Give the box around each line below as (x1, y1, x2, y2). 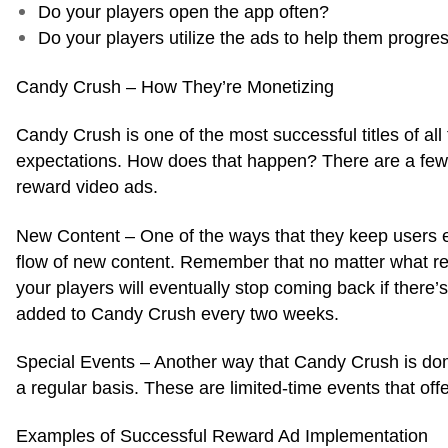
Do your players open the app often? (38, 2, 330, 23)
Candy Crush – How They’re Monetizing (16, 76, 334, 97)
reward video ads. (16, 177, 158, 198)
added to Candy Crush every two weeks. (16, 303, 339, 324)
